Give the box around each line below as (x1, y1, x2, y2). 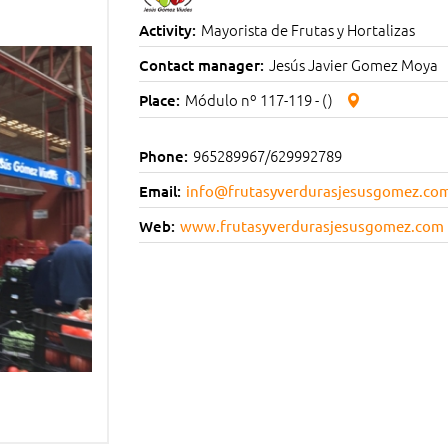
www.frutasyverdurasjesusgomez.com (180, 215, 444, 235)
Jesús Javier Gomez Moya (269, 53, 438, 75)
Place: (139, 89, 180, 110)
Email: (139, 180, 181, 201)
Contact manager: (139, 54, 264, 75)
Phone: (139, 145, 188, 166)
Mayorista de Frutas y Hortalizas (201, 18, 415, 40)
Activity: (139, 19, 196, 40)
